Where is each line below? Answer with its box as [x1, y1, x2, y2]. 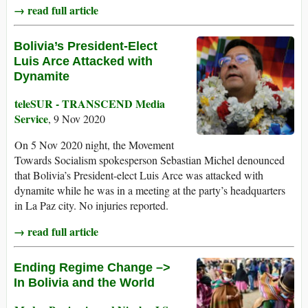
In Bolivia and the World [14, 276, 155, 290]
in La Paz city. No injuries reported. [14, 198, 168, 213]
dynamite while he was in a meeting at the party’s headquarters [14, 183, 285, 198]
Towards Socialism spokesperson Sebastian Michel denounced [14, 153, 285, 168]
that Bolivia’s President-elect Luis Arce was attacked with [14, 168, 263, 183]
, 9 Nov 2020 [48, 111, 105, 126]
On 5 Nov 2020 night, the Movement [14, 137, 174, 153]
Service [14, 111, 48, 127]
